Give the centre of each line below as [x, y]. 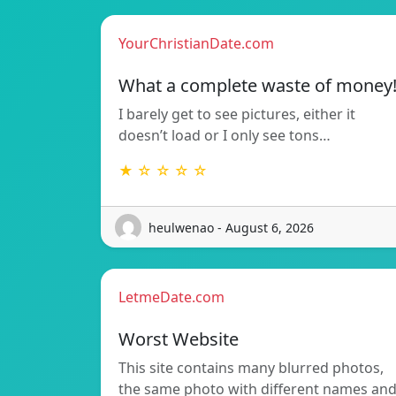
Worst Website [179, 339]
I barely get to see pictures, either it [237, 114]
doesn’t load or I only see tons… [225, 136]
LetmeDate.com [171, 297]
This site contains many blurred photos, [251, 368]
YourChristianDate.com [196, 44]
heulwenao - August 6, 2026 [231, 227]
